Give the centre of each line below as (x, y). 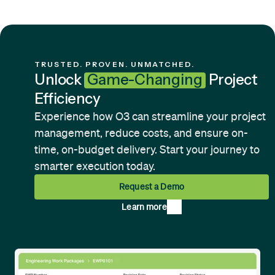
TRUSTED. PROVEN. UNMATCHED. (115, 64)
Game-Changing (145, 80)
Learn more (144, 207)
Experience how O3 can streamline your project (150, 117)
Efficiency (68, 99)
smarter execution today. (95, 166)
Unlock (58, 80)
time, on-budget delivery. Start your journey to (147, 150)
